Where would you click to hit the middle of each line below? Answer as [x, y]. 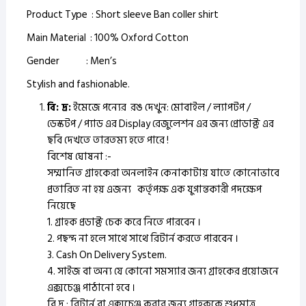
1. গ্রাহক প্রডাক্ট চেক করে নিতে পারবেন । [124, 223]
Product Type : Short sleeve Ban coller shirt [123, 15]
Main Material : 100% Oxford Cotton [107, 38]
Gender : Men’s [71, 61]
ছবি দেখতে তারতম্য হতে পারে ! [108, 141]
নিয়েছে [61, 206]
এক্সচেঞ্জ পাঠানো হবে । [91, 288]
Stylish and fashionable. [78, 85]
